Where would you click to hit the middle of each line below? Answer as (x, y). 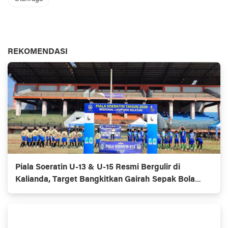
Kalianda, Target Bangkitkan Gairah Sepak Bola (105, 180)
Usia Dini (32, 192)
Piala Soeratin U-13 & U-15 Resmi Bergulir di (98, 167)
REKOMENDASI (38, 52)
